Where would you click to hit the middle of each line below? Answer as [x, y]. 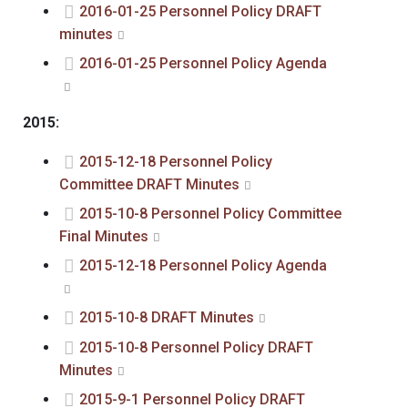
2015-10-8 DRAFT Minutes [167, 317]
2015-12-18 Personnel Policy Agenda [203, 265]
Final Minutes [104, 236]
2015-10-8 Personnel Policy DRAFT [196, 347]
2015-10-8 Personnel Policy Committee [210, 214]
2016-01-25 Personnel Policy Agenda [203, 63]
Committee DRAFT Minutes [149, 184]
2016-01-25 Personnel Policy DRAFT [200, 11]
